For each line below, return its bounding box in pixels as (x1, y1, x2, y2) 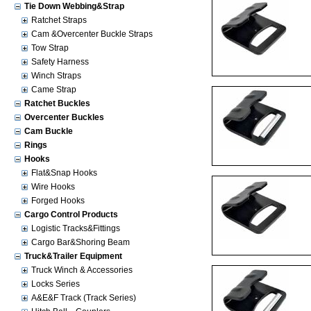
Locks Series (31, 279, 80, 289)
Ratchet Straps (31, 15, 87, 25)
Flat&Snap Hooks (31, 168, 97, 178)
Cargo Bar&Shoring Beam (31, 237, 130, 247)
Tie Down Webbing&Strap (24, 1, 124, 11)
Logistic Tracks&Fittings (31, 224, 120, 233)
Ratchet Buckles (24, 99, 90, 108)
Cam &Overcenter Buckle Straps (31, 29, 153, 39)
